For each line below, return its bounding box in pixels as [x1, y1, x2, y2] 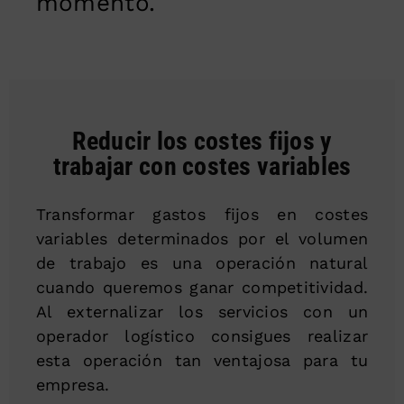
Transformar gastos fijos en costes [35, 205, 369, 225]
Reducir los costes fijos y [72, 126, 332, 157]
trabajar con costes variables [52, 151, 352, 182]
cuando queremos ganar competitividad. [35, 278, 369, 298]
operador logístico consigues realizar [35, 326, 369, 346]
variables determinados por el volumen [35, 229, 369, 249]
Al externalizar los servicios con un [35, 302, 369, 322]
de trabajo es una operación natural [35, 253, 369, 273]
